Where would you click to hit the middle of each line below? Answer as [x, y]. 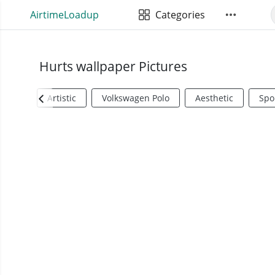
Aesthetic [214, 98]
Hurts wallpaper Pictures [113, 66]
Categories [177, 15]
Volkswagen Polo [136, 98]
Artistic [62, 98]
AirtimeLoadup [64, 15]
